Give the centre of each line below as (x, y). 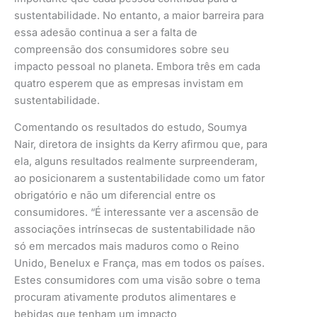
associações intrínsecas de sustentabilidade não (135, 230)
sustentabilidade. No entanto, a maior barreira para (139, 15)
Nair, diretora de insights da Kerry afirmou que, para (141, 145)
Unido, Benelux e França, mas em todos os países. (139, 264)
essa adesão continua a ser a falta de (106, 32)
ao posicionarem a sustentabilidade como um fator (139, 179)
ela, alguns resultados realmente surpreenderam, (136, 162)
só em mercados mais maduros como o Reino (127, 247)
